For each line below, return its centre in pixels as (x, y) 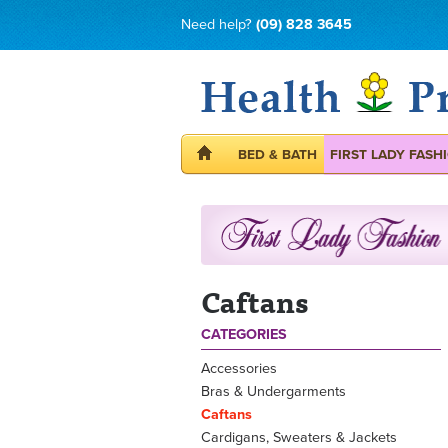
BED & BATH (277, 154)
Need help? (218, 24)
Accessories (239, 369)
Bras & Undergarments (273, 392)
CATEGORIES (244, 334)
